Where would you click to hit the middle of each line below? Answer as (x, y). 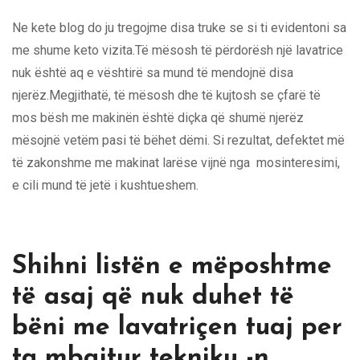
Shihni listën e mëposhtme (172, 266)
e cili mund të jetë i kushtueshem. (105, 185)
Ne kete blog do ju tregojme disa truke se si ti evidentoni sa (179, 27)
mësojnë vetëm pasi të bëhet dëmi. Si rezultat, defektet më (178, 140)
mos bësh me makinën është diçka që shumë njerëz (158, 117)
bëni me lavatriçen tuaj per (177, 327)
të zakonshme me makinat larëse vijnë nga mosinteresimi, (176, 162)
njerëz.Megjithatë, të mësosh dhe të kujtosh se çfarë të (166, 95)
